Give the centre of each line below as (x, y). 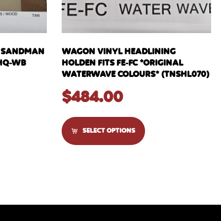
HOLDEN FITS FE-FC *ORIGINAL (122, 63)
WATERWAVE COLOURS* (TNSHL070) (135, 74)
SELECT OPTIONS (109, 130)
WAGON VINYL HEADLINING (118, 52)
